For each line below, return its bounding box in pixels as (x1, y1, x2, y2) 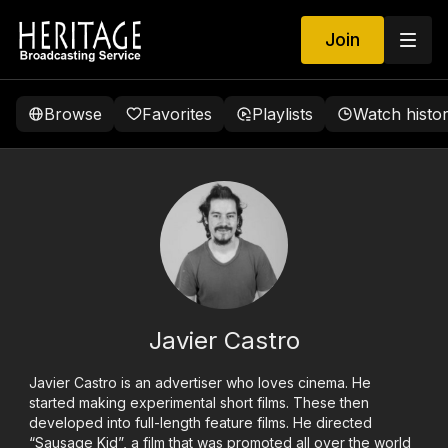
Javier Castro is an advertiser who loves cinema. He (29, 374, 372, 391)
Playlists (252, 104, 313, 124)
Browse (44, 104, 102, 124)
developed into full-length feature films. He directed (29, 414, 373, 431)
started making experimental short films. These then (29, 394, 370, 411)
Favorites (142, 104, 212, 124)
